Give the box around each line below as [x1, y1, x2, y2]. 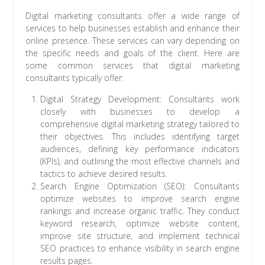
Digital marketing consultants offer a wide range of [25, 10, 240, 22]
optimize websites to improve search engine [40, 193, 240, 205]
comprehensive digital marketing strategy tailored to [40, 118, 240, 130]
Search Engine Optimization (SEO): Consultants [40, 180, 240, 192]
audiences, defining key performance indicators [40, 143, 240, 155]
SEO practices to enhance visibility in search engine [40, 243, 240, 254]
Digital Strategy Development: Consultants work [40, 93, 240, 105]
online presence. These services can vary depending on [25, 35, 240, 47]
